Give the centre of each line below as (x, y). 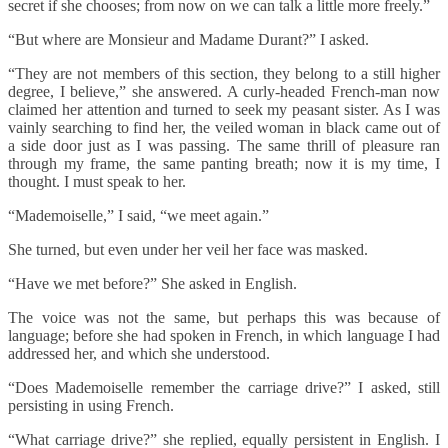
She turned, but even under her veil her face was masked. (190, 250)
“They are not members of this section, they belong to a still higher (224, 74)
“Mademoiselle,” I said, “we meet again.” (138, 216)
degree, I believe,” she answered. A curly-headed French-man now (224, 92)
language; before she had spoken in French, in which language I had (224, 336)
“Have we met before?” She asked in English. (152, 284)
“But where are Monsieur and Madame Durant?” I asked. (188, 40)
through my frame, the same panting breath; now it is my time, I (224, 164)
